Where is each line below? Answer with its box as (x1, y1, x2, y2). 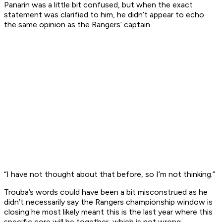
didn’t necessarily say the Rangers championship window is (4, 197, 213, 207)
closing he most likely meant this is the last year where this (4, 207, 213, 217)
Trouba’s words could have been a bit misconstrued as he (4, 187, 208, 197)
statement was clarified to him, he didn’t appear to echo (4, 10, 204, 20)
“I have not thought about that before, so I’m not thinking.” (4, 169, 215, 179)
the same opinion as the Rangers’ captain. (4, 20, 152, 30)
